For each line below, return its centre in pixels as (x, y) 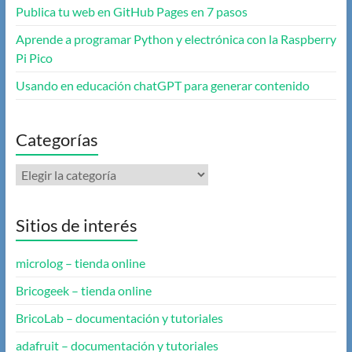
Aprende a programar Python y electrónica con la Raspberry (176, 39)
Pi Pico (34, 58)
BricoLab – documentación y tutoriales (119, 318)
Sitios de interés (76, 225)
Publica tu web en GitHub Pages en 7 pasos (131, 12)
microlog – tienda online (80, 263)
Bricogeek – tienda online (83, 291)
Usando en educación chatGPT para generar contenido (162, 86)
